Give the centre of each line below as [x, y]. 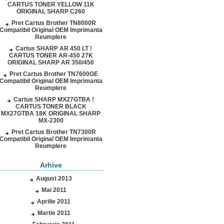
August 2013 [54, 178]
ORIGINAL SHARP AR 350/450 [51, 62]
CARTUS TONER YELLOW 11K [51, 4]
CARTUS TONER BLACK [51, 106]
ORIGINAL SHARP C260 [51, 11]
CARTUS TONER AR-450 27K [51, 55]
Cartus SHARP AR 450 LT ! [54, 48]
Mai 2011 [54, 190]
